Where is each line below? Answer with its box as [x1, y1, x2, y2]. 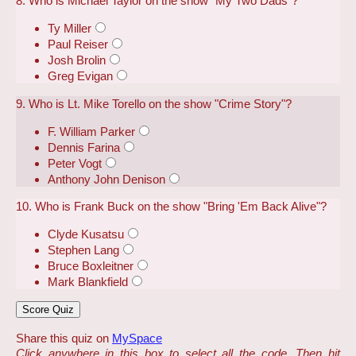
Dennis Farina [48, 140, 120, 154]
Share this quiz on [16, 331, 112, 345]
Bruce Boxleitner [48, 259, 133, 273]
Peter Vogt [48, 156, 102, 170]
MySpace [112, 331, 162, 345]
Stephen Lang [48, 243, 119, 257]
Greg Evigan [48, 69, 113, 83]
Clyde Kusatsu [48, 227, 124, 242]
